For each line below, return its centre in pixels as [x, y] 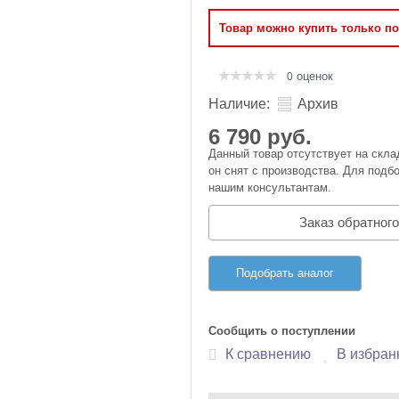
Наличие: [239, 104]
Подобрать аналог [285, 273]
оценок [313, 76]
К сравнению [268, 354]
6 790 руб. [260, 137]
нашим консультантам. [270, 187]
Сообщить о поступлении [282, 330]
